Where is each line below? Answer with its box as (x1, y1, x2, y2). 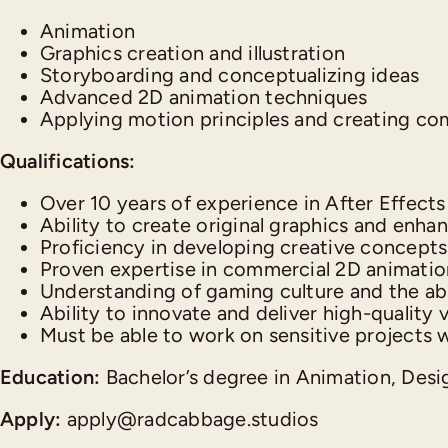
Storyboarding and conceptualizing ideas (40, 63, 420, 87)
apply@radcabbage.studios (66, 407, 319, 431)
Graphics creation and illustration (40, 41, 346, 65)
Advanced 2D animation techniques (40, 85, 368, 109)
